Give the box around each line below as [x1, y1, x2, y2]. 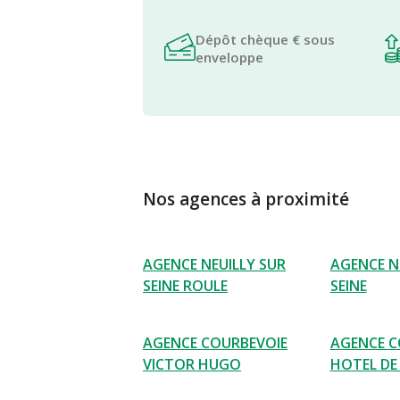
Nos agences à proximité [143, 187, 349, 211]
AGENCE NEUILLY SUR [143, 254, 286, 274]
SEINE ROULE [143, 276, 228, 296]
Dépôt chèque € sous [196, 30, 335, 48]
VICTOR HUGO [143, 354, 241, 374]
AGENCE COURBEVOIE [143, 333, 287, 353]
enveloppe [196, 48, 263, 66]
